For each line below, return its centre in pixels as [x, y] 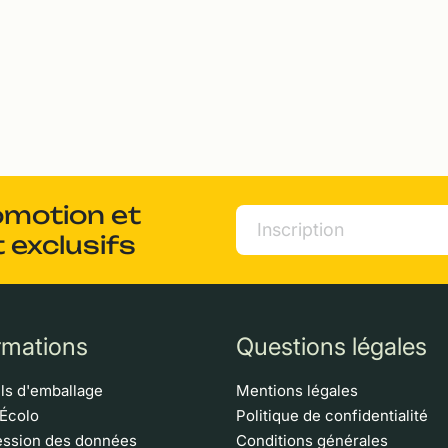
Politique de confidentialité [332, 415]
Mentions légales [297, 390]
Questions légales [331, 346]
